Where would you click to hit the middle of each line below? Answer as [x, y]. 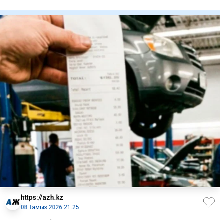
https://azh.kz [42, 198]
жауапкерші [27, 6]
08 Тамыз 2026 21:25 [50, 207]
